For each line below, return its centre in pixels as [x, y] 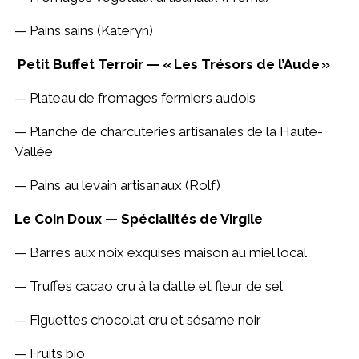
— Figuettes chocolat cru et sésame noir [137, 320]
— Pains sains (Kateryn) [83, 31]
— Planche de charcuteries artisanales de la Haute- [168, 132]
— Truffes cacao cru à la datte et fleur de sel [148, 286]
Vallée [33, 152]
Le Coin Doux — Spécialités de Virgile [138, 219]
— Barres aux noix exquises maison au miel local [160, 253]
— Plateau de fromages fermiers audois [135, 98]
